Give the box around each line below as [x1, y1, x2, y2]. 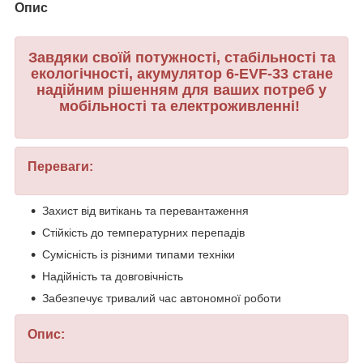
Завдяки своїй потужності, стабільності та [28, 49, 335, 66]
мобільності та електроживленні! [59, 97, 304, 114]
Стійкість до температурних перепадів [42, 226, 245, 240]
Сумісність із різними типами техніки [42, 248, 235, 262]
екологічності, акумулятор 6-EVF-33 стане [30, 65, 333, 82]
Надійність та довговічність [42, 270, 183, 284]
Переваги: [28, 160, 93, 174]
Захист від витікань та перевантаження [42, 204, 249, 218]
